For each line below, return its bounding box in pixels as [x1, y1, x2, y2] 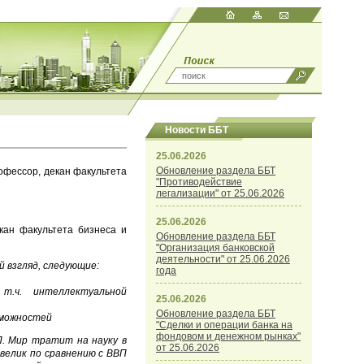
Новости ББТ [165, 124, 228, 136]
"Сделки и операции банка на [156, 319, 292, 331]
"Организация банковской [156, 242, 275, 253]
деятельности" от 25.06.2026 [156, 253, 290, 265]
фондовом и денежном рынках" [156, 331, 301, 342]
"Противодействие [156, 176, 242, 188]
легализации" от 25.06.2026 [156, 188, 284, 199]
